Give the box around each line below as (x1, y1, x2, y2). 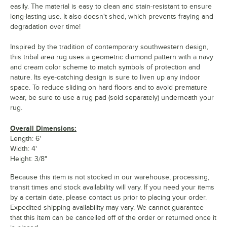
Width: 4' (10, 145, 37, 153)
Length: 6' (10, 135, 41, 143)
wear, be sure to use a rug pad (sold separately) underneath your (10, 94, 214, 102)
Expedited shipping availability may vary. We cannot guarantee (10, 204, 204, 212)
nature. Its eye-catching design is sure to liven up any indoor (10, 73, 200, 82)
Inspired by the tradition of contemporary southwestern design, (10, 43, 208, 51)
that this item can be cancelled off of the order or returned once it (10, 214, 216, 222)
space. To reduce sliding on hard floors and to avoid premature (10, 84, 207, 92)
